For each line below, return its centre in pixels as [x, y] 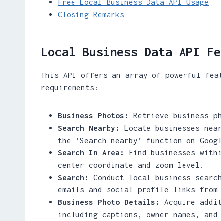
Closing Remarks [91, 14]
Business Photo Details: [109, 202]
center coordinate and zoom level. [131, 165]
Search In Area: [91, 152]
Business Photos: [93, 115]
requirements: [70, 87]
